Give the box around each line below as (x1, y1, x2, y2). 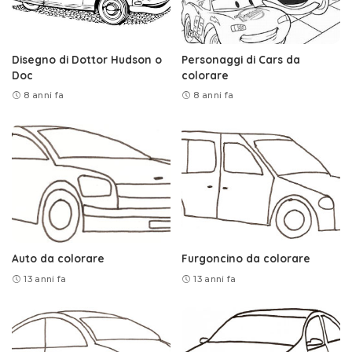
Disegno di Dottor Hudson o (12, 52, 162, 66)
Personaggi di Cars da (181, 52, 300, 66)
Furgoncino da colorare (181, 251, 310, 266)
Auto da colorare (12, 251, 104, 266)
